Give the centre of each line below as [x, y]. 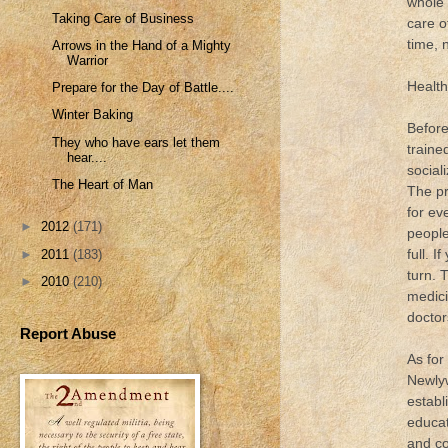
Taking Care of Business [123, 18]
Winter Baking [93, 115]
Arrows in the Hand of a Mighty [142, 45]
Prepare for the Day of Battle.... [143, 88]
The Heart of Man [103, 184]
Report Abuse [68, 334]
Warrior [88, 60]
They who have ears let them [136, 142]
